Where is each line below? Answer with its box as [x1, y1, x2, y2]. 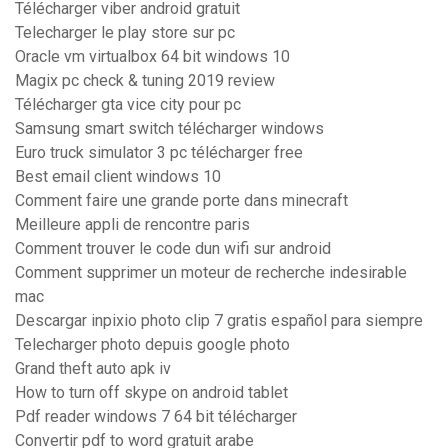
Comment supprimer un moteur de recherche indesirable [15, 263, 407, 283]
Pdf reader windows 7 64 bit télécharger [15, 407, 297, 427]
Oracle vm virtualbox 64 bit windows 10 [15, 47, 290, 67]
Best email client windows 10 [15, 167, 221, 187]
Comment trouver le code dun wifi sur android [15, 239, 331, 259]
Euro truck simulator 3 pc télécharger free [15, 143, 303, 163]
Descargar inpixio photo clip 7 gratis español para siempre [15, 311, 423, 331]
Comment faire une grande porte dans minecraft [15, 191, 348, 211]
